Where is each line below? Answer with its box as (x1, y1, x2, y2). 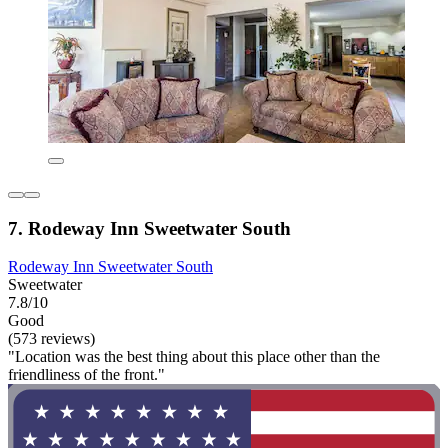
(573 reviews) (8, 330, 95, 348)
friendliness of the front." (8, 366, 165, 384)
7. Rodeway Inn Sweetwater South (8, 217, 291, 239)
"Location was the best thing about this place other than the (8, 348, 380, 366)
